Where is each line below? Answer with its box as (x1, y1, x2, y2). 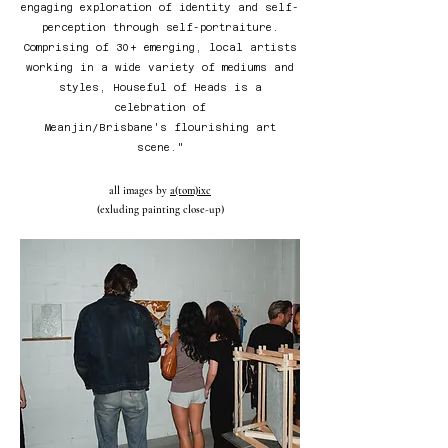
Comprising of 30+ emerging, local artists (23, 41, 297, 53)
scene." (136, 141, 184, 153)
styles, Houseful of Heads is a (58, 81, 262, 93)
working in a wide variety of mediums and (26, 61, 294, 73)
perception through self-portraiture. (41, 21, 279, 33)
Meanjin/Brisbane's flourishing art (44, 121, 276, 133)
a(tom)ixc (170, 183, 211, 197)
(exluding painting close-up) (96, 202, 224, 216)
